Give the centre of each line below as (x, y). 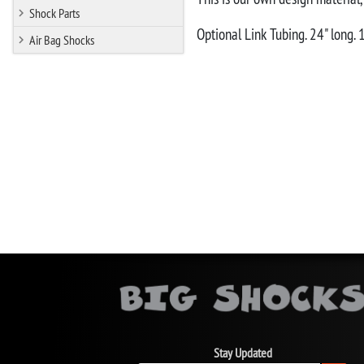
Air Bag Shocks (62, 39)
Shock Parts (54, 13)
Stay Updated (243, 353)
